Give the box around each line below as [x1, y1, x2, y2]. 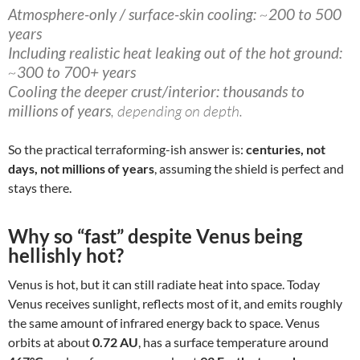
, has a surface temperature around [138, 333, 329, 350]
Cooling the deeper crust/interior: [8, 81, 219, 100]
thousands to [223, 81, 305, 100]
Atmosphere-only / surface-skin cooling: [8, 4, 256, 23]
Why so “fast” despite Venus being [8, 223, 302, 247]
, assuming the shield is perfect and [154, 160, 344, 176]
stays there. [8, 179, 72, 195]
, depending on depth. [111, 100, 243, 121]
